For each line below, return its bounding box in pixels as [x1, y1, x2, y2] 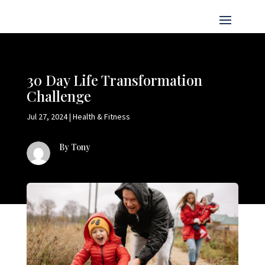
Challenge [26, 86, 91, 105]
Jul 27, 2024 [26, 111, 67, 122]
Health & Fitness [72, 111, 130, 122]
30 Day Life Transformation [26, 70, 202, 89]
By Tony [59, 141, 91, 153]
